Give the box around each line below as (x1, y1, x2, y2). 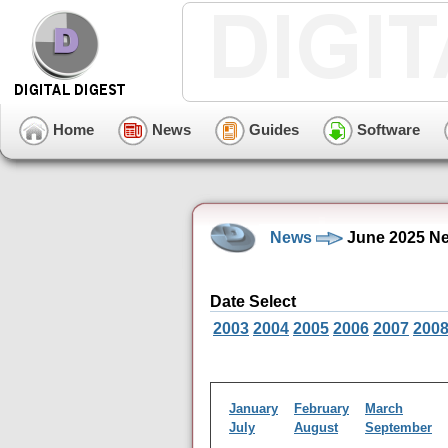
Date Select (210, 293, 296, 311)
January (229, 401, 278, 417)
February (294, 401, 349, 417)
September (365, 420, 432, 436)
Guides (245, 120, 299, 138)
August (294, 420, 338, 436)
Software (353, 120, 420, 138)
